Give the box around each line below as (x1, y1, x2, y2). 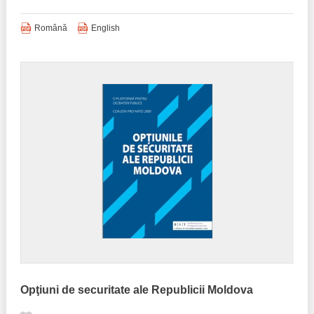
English (90, 23, 120, 33)
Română (34, 23, 67, 33)
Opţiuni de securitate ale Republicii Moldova (20, 284, 253, 296)
